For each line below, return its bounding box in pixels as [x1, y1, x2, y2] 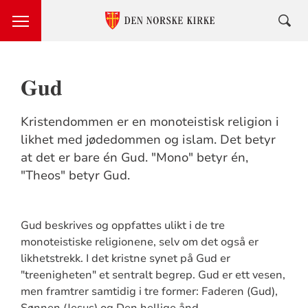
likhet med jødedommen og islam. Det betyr [20, 131, 276, 148]
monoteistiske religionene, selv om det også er [20, 234, 258, 250]
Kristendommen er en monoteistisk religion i [20, 113, 279, 130]
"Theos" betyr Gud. [20, 167, 130, 184]
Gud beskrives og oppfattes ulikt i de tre [20, 218, 225, 233]
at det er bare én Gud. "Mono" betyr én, [20, 149, 248, 166]
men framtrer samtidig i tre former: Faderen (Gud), [20, 284, 278, 299]
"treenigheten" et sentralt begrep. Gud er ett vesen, [20, 267, 285, 283]
